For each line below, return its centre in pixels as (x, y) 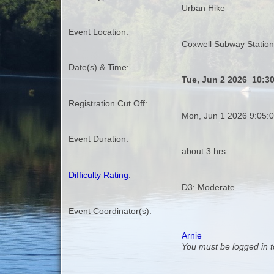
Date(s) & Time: (99, 68)
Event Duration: (99, 139)
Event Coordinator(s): (110, 211)
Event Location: (99, 32)
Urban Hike (204, 8)
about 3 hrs (204, 151)
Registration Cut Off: (108, 104)
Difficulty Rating (99, 175)
